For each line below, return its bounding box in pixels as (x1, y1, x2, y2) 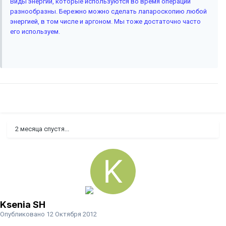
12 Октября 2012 (46, 210, 97, 218)
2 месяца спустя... (15, 125, 69, 133)
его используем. (10, 28, 60, 36)
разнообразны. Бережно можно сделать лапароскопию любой (10, 8, 207, 16)
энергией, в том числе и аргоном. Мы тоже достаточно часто (10, 18, 201, 26)
